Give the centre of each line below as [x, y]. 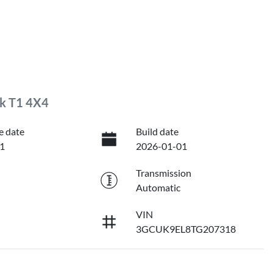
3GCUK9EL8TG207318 [186, 229]
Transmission [163, 173]
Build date [157, 132]
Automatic [158, 188]
